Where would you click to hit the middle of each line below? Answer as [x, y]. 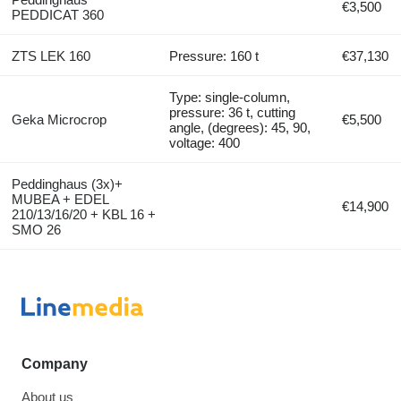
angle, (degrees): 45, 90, [240, 127]
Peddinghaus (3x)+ [67, 183]
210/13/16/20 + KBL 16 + [83, 214]
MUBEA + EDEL [60, 199]
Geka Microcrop [59, 119]
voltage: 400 [205, 142]
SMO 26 [36, 229]
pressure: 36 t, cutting [233, 112]
